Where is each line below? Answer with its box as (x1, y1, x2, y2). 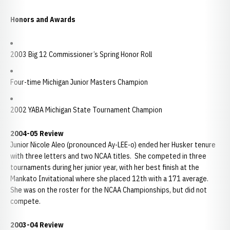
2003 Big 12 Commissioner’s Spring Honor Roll (10, 50, 152, 59)
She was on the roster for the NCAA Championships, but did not (10, 185, 207, 195)
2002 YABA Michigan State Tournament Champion (10, 105, 162, 114)
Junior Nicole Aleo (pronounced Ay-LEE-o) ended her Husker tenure (10, 140, 216, 149)
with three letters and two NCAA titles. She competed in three (10, 151, 206, 161)
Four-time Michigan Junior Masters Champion (10, 78, 148, 87)
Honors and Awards (10, 15, 75, 24)
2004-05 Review (10, 129, 64, 138)
